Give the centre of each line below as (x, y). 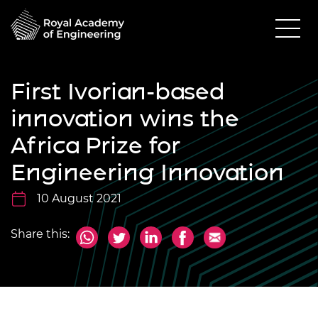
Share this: (40, 234)
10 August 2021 (79, 198)
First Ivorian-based (118, 91)
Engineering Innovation (147, 172)
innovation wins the (125, 118)
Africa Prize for (95, 145)
